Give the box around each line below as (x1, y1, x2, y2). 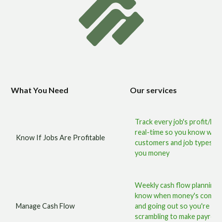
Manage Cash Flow (16, 202, 75, 210)
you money (135, 149, 170, 157)
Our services (130, 85, 177, 95)
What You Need (11, 85, 69, 95)
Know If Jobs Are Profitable (16, 133, 106, 142)
